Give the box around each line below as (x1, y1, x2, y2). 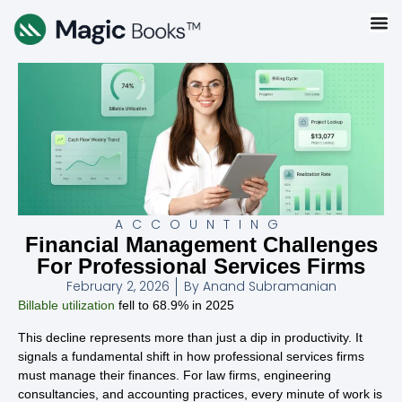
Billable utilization (18, 298, 115, 313)
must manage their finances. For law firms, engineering (18, 367, 331, 382)
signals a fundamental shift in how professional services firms (18, 348, 364, 363)
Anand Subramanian (198, 277, 336, 296)
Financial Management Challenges (24, 232, 378, 258)
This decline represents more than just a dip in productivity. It (18, 329, 363, 345)
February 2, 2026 (66, 277, 170, 296)
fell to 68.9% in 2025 (115, 298, 234, 313)
